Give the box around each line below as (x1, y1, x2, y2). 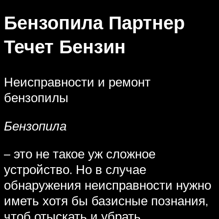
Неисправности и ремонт (4, 74, 151, 90)
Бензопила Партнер (4, 10, 185, 35)
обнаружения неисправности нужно (4, 177, 211, 193)
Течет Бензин (4, 34, 126, 59)
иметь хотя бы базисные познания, (4, 193, 208, 209)
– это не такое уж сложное (4, 146, 155, 162)
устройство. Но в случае (4, 161, 146, 177)
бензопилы (4, 89, 68, 106)
